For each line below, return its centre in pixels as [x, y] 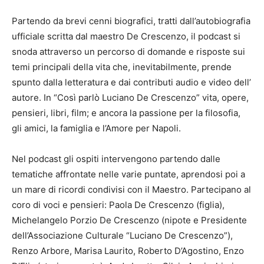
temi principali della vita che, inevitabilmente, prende [122, 67]
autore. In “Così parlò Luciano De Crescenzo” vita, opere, [130, 98]
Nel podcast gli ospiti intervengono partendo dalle [116, 159]
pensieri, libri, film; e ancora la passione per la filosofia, [126, 113]
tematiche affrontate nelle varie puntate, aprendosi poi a [128, 174]
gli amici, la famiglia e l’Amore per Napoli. [96, 128]
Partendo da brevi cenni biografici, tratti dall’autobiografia [131, 21]
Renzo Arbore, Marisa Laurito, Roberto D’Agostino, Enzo [128, 251]
